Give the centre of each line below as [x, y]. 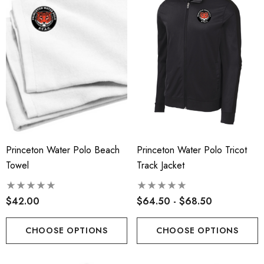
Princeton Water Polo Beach [63, 150]
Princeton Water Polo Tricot [192, 150]
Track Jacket [161, 166]
